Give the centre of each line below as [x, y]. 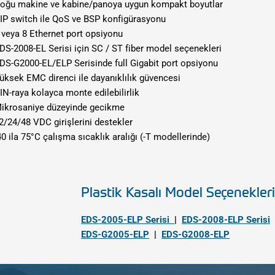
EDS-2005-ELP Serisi [128, 219]
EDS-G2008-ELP [196, 234]
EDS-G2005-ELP [115, 234]
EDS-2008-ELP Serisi [226, 219]
